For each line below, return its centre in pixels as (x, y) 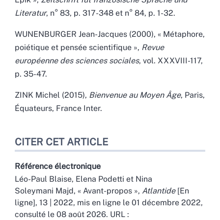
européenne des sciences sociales (77, 60)
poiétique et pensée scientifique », (78, 47)
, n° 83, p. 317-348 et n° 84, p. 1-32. (111, 13)
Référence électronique (58, 166)
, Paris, (193, 95)
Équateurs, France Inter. (58, 108)
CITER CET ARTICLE (61, 142)
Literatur (30, 13)
